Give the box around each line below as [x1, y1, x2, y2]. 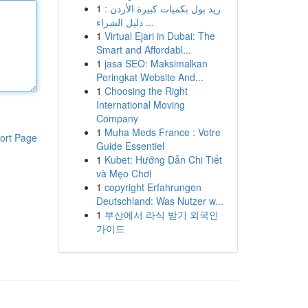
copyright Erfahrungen [104, 180, 201, 194]
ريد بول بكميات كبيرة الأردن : [104, 1, 221, 15]
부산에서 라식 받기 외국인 [104, 208, 219, 221]
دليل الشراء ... [142, 15, 154, 29]
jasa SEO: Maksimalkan [104, 56, 208, 70]
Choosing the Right [104, 84, 188, 98]
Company [96, 111, 138, 125]
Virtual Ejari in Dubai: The [104, 29, 215, 43]
